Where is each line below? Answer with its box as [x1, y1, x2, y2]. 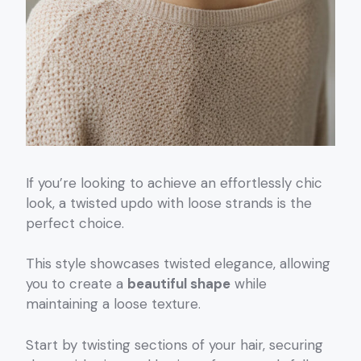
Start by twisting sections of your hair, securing [26, 335, 323, 354]
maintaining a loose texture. [26, 295, 201, 313]
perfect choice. [26, 214, 124, 232]
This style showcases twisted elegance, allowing [26, 255, 330, 273]
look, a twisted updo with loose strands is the [26, 193, 312, 212]
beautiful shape [127, 275, 230, 293]
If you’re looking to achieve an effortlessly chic [26, 173, 322, 192]
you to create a [26, 275, 127, 293]
